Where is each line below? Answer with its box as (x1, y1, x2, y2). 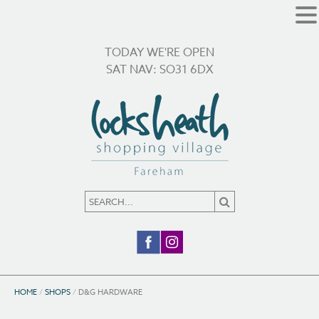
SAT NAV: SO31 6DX (105, 61, 214, 78)
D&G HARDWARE (78, 286, 142, 298)
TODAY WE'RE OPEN (105, 44, 214, 61)
